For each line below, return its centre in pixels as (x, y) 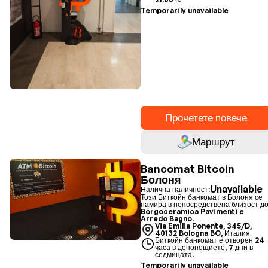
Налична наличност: (176, 189)
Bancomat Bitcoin (188, 169)
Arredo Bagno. (167, 219)
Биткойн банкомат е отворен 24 (210, 240)
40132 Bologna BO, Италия (203, 233)
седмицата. (175, 255)
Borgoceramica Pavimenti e (193, 211)
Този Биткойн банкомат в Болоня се (202, 197)
